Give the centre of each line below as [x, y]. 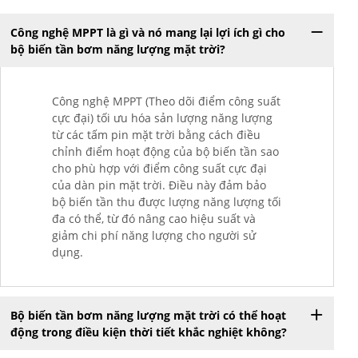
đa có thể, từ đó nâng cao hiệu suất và [154, 219]
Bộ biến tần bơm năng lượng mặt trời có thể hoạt [148, 315]
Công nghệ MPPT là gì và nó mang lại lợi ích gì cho [147, 32]
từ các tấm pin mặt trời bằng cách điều [156, 135]
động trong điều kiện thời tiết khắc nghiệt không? [148, 332]
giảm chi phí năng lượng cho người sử [154, 236]
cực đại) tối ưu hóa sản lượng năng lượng [162, 118]
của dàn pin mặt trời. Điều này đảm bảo [159, 185]
